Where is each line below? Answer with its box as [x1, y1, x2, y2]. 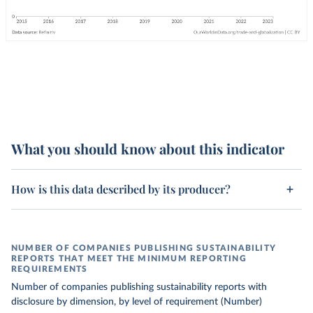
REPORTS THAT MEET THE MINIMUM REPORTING [11, 254, 247, 263]
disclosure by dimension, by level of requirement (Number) [11, 297, 262, 307]
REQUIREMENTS [11, 265, 88, 273]
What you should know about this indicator [11, 139, 284, 158]
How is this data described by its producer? [11, 182, 231, 196]
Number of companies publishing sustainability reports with [11, 282, 267, 292]
